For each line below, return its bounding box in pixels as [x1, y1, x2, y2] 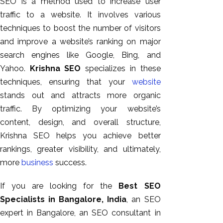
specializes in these [81, 63, 161, 73]
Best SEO [118, 181, 161, 191]
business [21, 157, 53, 167]
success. [53, 157, 87, 167]
